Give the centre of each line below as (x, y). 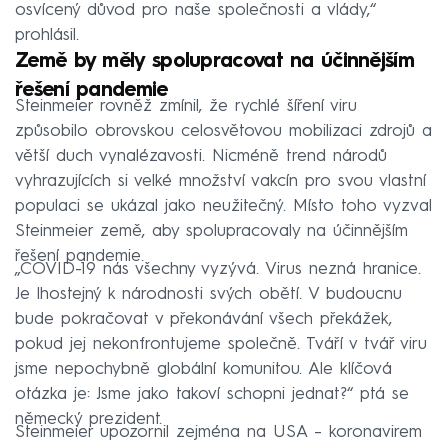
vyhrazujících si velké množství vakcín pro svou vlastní (220, 181)
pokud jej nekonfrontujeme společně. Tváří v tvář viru (221, 344)
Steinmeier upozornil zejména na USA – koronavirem (218, 432)
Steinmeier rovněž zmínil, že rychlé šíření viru (186, 106)
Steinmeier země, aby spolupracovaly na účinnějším (211, 231)
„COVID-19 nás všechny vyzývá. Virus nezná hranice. (218, 269)
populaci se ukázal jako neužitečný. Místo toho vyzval (223, 206)
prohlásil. (47, 35)
